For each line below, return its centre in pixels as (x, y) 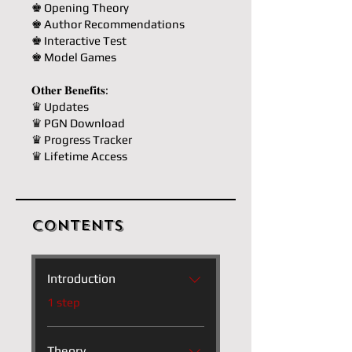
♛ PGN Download (78, 123)
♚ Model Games (74, 57)
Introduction (81, 279)
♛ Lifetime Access (79, 156)
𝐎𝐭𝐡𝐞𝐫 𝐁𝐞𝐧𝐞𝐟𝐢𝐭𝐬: (70, 90)
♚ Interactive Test (79, 40)
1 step (64, 302)
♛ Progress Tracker (82, 139)
